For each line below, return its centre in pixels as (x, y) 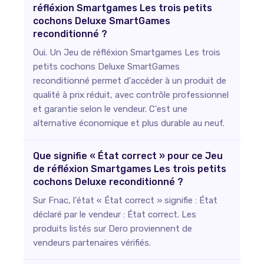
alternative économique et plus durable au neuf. (129, 123)
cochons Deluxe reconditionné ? (108, 182)
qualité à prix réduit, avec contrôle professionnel (131, 95)
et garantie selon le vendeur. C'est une (110, 109)
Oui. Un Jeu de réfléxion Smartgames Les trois (127, 53)
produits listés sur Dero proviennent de (113, 229)
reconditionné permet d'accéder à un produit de (130, 81)
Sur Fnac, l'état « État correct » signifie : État (125, 201)
